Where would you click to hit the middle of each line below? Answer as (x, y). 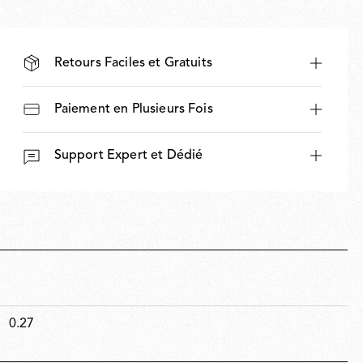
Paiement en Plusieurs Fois (133, 109)
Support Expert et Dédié (128, 155)
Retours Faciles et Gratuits (133, 63)
